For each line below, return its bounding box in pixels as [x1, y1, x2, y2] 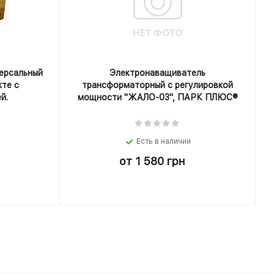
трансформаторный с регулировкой [82, 80, 233, 90]
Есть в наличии [136, 137, 191, 146]
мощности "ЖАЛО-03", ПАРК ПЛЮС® [77, 92, 238, 102]
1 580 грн [135, 155, 185, 168]
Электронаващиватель [109, 68, 206, 78]
